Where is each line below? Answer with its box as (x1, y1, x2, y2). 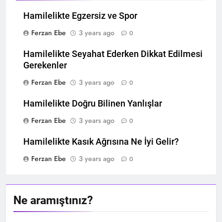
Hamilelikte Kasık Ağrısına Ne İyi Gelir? (23, 137, 179, 147)
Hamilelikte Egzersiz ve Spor (23, 11, 137, 21)
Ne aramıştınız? (13, 193, 93, 208)
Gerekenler (23, 60, 67, 71)
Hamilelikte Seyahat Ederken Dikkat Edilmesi (23, 49, 203, 59)
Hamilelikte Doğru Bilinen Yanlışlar (23, 99, 162, 109)
